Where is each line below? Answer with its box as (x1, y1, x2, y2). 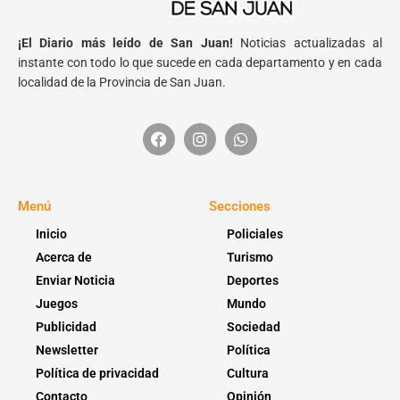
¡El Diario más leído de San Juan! (18, 36, 233, 51)
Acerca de (36, 249, 92, 264)
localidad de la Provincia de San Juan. (18, 75, 226, 90)
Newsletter (36, 342, 98, 357)
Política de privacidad (36, 365, 159, 380)
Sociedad (227, 319, 280, 334)
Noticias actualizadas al (232, 36, 383, 51)
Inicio (36, 226, 67, 241)
